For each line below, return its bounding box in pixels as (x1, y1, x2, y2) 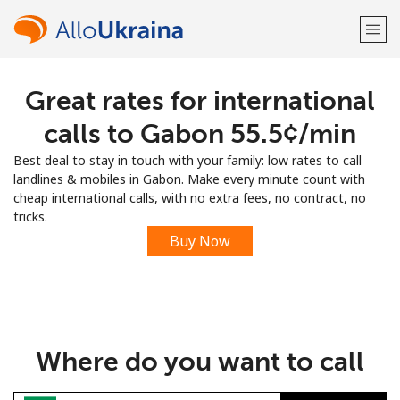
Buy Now (170, 231, 230, 251)
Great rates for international (25, 85, 375, 117)
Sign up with (164, 187, 236, 204)
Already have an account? (93, 141, 246, 158)
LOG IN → (246, 141, 307, 158)
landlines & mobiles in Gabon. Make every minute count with (13, 171, 365, 187)
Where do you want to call (36, 346, 364, 378)
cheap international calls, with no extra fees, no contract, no (13, 189, 366, 206)
